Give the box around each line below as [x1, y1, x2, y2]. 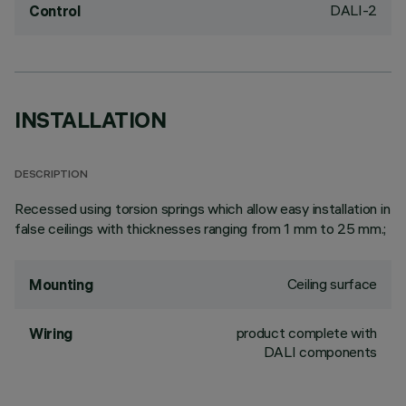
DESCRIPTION [14, 169, 88, 181]
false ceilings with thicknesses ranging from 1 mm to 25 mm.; [14, 219, 387, 237]
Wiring [29, 324, 73, 343]
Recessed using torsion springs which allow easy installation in [14, 199, 391, 217]
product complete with [236, 324, 377, 342]
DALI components [263, 343, 377, 361]
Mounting [29, 275, 93, 294]
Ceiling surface [286, 275, 377, 293]
